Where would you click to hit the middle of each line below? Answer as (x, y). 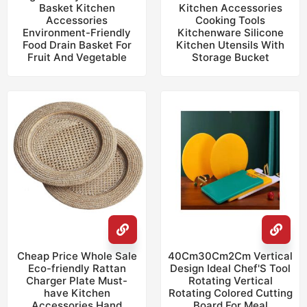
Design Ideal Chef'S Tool (230, 268)
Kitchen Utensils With (230, 45)
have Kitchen (77, 293)
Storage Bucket (230, 57)
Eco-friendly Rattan (77, 268)
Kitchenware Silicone (230, 33)
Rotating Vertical (230, 281)
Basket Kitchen (77, 8)
